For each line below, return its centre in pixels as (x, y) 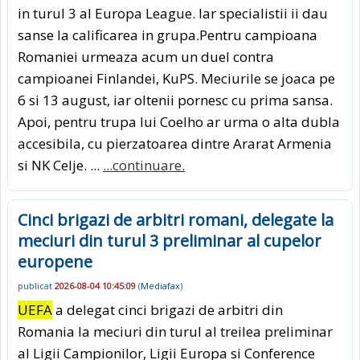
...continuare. (144, 165)
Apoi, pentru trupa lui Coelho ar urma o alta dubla (179, 121)
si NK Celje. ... (60, 165)
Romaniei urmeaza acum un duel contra (146, 56)
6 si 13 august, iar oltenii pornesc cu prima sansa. (175, 100)
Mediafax (160, 285)
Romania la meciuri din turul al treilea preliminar (175, 332)
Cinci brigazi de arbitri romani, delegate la (176, 219)
